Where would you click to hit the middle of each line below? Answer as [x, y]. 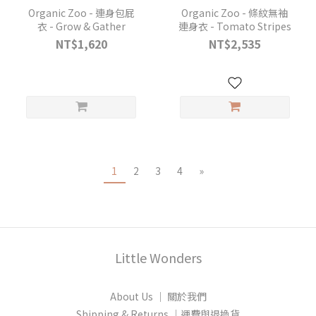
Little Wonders [158, 257]
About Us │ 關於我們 [158, 296]
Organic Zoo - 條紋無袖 [235, 12]
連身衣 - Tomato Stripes [235, 26]
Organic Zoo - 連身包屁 [81, 12]
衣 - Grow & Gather [81, 26]
